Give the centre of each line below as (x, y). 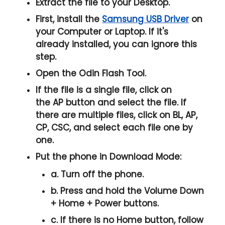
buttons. (140, 204)
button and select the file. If (125, 103)
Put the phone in (73, 157)
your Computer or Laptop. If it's (102, 32)
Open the (58, 74)
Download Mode (145, 157)
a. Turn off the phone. (97, 175)
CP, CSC (53, 128)
